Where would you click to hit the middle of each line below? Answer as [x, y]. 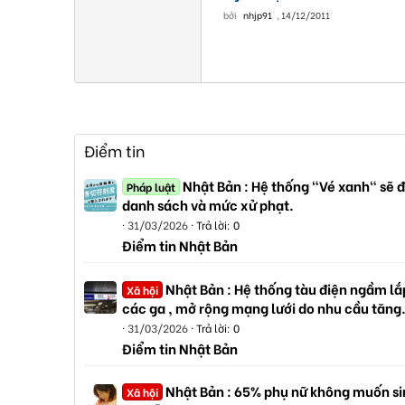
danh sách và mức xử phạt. [208, 205]
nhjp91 [257, 15]
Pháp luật [151, 187]
